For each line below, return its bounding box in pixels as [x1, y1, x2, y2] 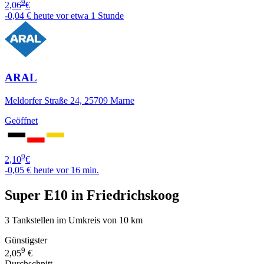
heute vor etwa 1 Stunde [34, 11, 124, 21]
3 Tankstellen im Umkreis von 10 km [5, 214, 143, 225]
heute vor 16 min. [34, 164, 99, 175]
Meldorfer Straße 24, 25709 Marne [5, 95, 134, 105]
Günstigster [5, 235, 47, 245]
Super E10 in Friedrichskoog [5, 187, 179, 203]
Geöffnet [5, 115, 38, 126]
